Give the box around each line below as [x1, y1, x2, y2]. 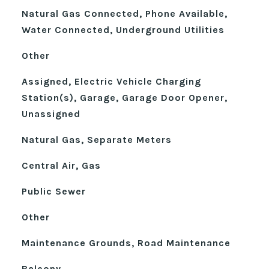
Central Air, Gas [21, 160, 101, 171]
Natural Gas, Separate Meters [21, 134, 172, 145]
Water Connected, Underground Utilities [21, 24, 225, 35]
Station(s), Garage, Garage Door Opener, [21, 92, 228, 103]
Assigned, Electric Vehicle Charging [21, 76, 201, 87]
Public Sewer [21, 186, 86, 197]
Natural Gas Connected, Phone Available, [21, 8, 228, 19]
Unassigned [21, 108, 80, 119]
